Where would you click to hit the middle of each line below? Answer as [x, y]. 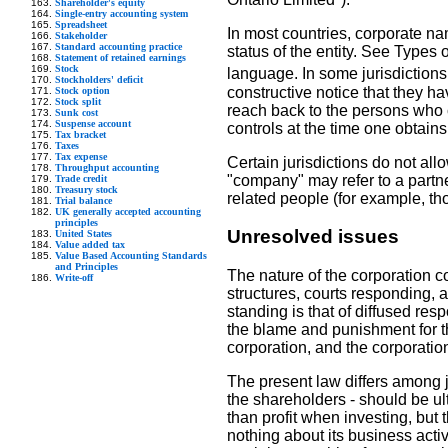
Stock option [82, 90]
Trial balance [83, 200]
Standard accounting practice [118, 46]
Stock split [78, 101]
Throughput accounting [107, 167]
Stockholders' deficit [99, 79]
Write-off [74, 277]
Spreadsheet [81, 24]
